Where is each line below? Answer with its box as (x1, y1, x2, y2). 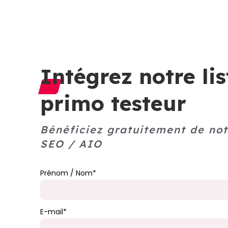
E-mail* (40, 207, 67, 217)
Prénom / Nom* (40, 168, 96, 179)
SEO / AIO (40, 137, 102, 151)
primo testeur (40, 90, 186, 117)
